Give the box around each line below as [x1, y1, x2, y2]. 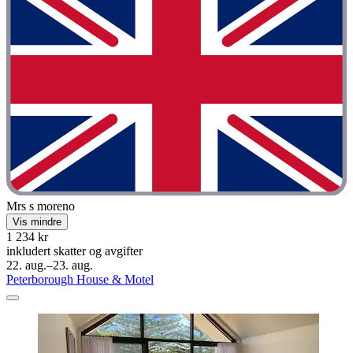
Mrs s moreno [6, 199, 75, 214]
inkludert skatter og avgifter [6, 244, 143, 258]
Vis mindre [13, 216, 61, 229]
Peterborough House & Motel [6, 273, 154, 287]
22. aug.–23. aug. [6, 258, 93, 273]
